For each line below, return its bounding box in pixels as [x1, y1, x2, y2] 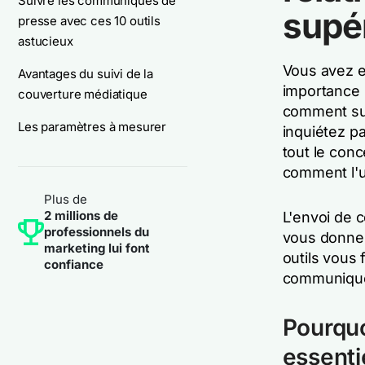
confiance [44, 257, 103, 272]
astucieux [18, 33, 73, 49]
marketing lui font [44, 240, 150, 256]
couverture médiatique [18, 86, 147, 102]
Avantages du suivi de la [18, 66, 154, 81]
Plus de [44, 191, 87, 207]
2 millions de [44, 208, 118, 223]
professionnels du [44, 224, 149, 240]
